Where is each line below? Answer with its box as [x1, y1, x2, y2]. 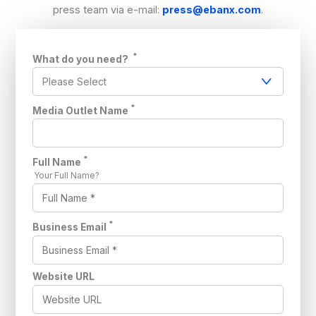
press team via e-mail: [53, 3, 162, 16]
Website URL [32, 271, 95, 283]
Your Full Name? [34, 170, 102, 181]
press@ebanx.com [162, 3, 261, 16]
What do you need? [32, 53, 131, 65]
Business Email [32, 221, 107, 233]
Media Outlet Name [32, 104, 129, 116]
